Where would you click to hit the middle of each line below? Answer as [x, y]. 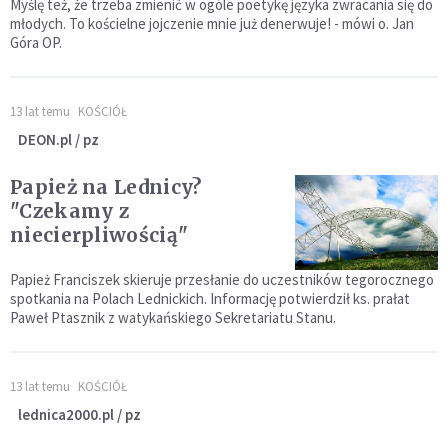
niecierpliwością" [99, 235]
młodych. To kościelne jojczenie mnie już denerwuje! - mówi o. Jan [212, 24]
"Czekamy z [69, 211]
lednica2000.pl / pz [79, 415]
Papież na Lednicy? [106, 187]
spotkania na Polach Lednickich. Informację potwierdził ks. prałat [210, 299]
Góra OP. [36, 43]
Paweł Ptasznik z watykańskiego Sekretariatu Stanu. [173, 318]
